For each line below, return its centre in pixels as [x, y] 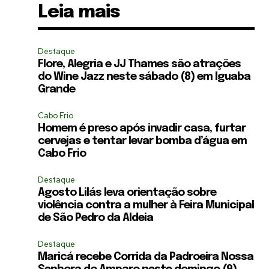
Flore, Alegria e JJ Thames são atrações [140, 64]
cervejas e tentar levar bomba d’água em [143, 141]
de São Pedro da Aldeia [96, 218]
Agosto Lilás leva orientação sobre [127, 192]
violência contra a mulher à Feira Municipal [146, 205]
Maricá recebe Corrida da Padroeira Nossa [146, 257]
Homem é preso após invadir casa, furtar [142, 128]
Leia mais [79, 12]
